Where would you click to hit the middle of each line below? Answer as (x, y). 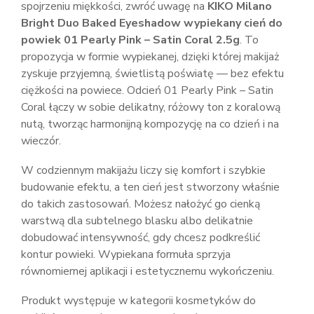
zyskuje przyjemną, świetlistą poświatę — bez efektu (152, 74)
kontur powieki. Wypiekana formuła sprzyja (126, 255)
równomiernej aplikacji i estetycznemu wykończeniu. (148, 272)
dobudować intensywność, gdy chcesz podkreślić (141, 238)
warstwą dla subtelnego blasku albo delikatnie (137, 221)
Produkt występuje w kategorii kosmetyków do (138, 301)
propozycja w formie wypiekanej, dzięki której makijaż (150, 57)
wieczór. (41, 141)
